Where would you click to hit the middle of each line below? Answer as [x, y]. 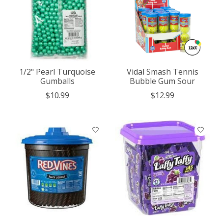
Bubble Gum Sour [163, 81]
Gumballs [57, 81]
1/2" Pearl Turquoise [57, 72]
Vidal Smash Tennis [162, 72]
